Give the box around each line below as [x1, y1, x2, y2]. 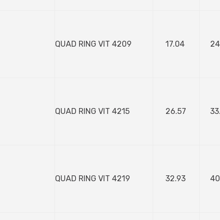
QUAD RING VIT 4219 [55, 174, 130, 183]
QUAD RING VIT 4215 [55, 107, 130, 116]
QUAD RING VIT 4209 [55, 39, 132, 49]
